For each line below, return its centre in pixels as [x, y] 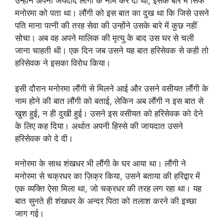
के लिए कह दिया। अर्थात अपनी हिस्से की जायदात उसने [99, 126]
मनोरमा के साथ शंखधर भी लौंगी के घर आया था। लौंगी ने [100, 163]
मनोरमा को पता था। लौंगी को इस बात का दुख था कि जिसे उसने [112, 13]
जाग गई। [29, 213]
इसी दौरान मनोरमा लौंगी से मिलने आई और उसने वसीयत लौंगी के [112, 88]
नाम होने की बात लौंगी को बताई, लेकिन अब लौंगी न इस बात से [109, 101]
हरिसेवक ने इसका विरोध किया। [63, 63]
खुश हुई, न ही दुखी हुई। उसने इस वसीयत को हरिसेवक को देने [109, 113]
